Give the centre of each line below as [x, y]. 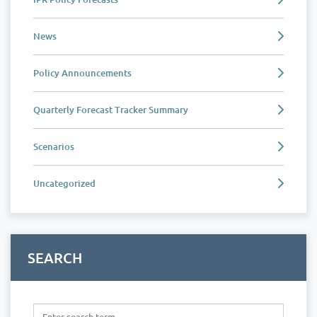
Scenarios [54, 146]
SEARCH [55, 257]
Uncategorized [64, 183]
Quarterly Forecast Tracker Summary [111, 109]
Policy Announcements [82, 73]
